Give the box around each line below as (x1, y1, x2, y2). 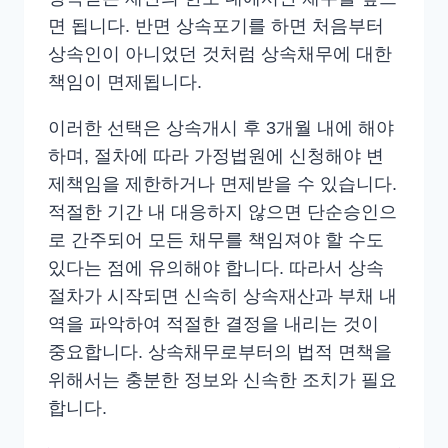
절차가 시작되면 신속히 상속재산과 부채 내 (48, 285, 397, 306)
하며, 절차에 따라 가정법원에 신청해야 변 (48, 145, 384, 166)
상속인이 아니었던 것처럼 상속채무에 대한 (48, 43, 392, 64)
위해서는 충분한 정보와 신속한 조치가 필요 (48, 369, 397, 390)
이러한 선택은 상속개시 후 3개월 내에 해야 (48, 117, 394, 138)
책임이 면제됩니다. (48, 71, 202, 92)
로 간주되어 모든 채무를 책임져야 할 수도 (48, 229, 384, 250)
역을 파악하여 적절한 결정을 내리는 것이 (48, 313, 379, 334)
